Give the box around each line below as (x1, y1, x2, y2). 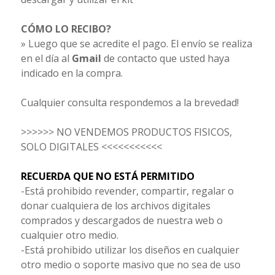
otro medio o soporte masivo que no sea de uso (20, 257, 241, 271)
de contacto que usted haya (103, 51, 230, 65)
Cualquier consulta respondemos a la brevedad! (20, 95, 239, 109)
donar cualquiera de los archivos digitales (20, 198, 211, 212)
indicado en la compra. (20, 66, 123, 80)
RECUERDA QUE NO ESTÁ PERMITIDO (20, 169, 195, 183)
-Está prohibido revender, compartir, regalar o (20, 184, 234, 198)
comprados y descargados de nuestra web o (20, 213, 223, 227)
